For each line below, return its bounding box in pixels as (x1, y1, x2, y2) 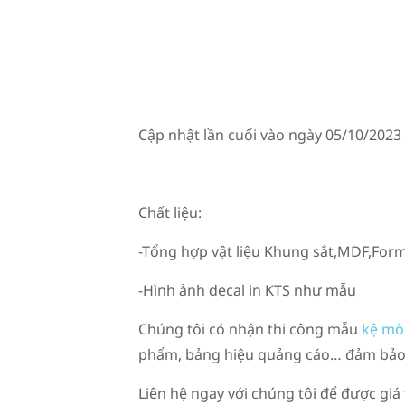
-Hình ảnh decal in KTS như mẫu (137, 280, 356, 300)
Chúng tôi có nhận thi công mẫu (137, 319, 362, 339)
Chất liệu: (137, 202, 202, 222)
